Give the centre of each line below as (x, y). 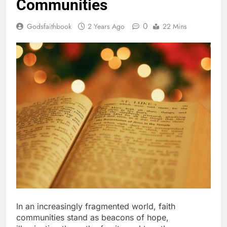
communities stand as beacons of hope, (92, 218)
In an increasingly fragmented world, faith (96, 206)
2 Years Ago (106, 26)
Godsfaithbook (49, 26)
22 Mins (175, 26)
